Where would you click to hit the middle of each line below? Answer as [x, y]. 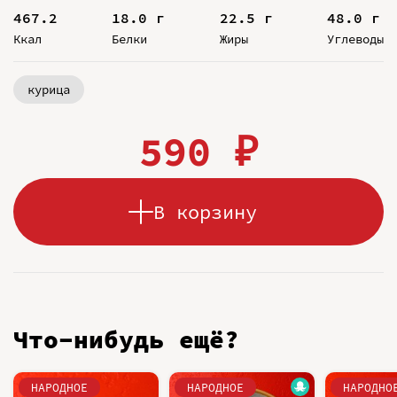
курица [49, 89]
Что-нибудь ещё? [126, 339]
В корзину [205, 211]
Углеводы [355, 39]
